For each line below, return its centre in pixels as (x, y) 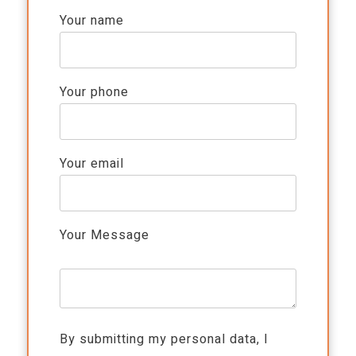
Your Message (105, 236)
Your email (92, 164)
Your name (92, 21)
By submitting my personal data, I (164, 340)
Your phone (95, 93)
